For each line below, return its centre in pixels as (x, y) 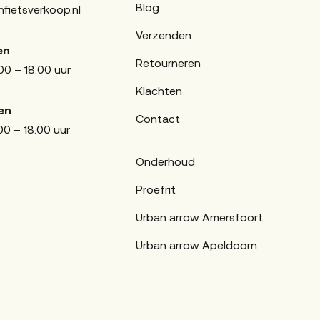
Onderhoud (165, 161)
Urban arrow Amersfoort (199, 217)
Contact (157, 118)
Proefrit (155, 189)
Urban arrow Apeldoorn (196, 245)
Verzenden (163, 35)
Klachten (159, 90)
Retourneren (168, 62)
